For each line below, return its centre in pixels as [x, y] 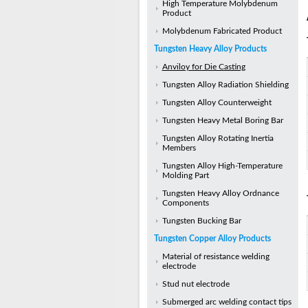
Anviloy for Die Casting [203, 67]
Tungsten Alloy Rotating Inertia [218, 138]
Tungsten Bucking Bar [201, 221]
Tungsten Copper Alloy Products [212, 239]
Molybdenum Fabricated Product [222, 31]
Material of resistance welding [216, 256]
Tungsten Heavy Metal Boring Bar [222, 120]
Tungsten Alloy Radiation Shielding [225, 85]
